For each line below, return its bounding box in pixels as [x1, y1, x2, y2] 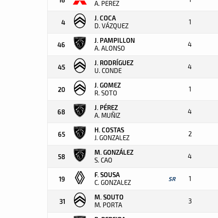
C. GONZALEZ [94, 179, 131, 186]
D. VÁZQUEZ [94, 22, 128, 30]
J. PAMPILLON [94, 36, 135, 44]
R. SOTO [94, 89, 117, 97]
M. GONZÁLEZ [94, 148, 133, 156]
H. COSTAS [94, 126, 124, 133]
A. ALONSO [94, 44, 125, 52]
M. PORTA [94, 201, 122, 209]
